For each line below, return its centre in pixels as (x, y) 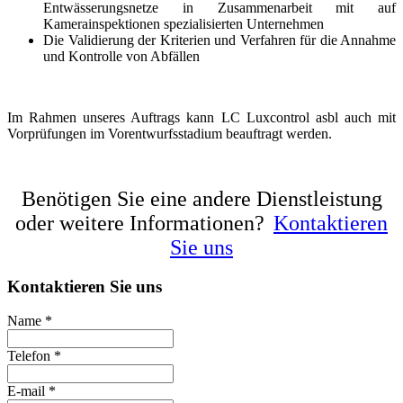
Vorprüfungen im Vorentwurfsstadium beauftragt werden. (170, 133)
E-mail (26, 391)
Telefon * (34, 356)
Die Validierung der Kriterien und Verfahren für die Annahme (219, 40)
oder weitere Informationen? (143, 223)
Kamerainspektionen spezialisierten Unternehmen (184, 23)
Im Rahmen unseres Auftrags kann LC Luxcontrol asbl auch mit (201, 117)
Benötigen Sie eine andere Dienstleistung (201, 198)
